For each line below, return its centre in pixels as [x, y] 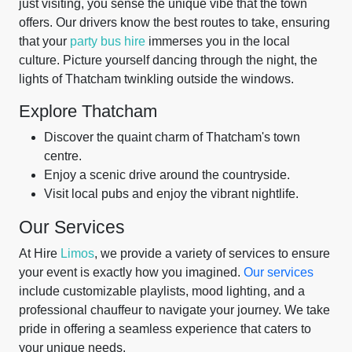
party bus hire [108, 41]
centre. [63, 156]
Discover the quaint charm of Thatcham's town [172, 137]
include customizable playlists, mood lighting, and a [162, 291]
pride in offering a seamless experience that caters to [165, 329]
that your [44, 41]
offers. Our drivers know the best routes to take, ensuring [174, 22]
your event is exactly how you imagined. [131, 272]
